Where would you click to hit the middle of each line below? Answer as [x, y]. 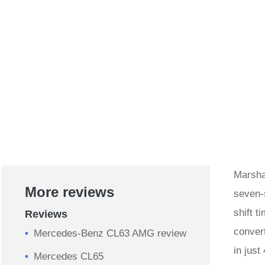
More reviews [70, 192]
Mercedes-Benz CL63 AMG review [110, 234]
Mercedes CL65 [69, 257]
